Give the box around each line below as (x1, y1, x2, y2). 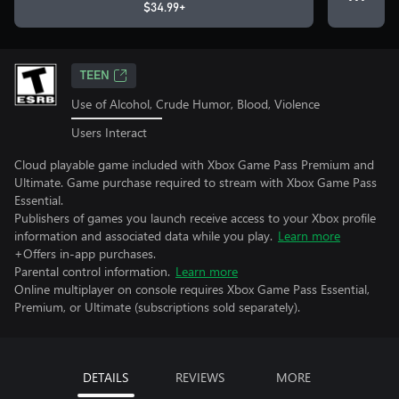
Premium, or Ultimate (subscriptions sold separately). (14, 297, 300, 315)
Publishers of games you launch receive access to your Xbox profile (14, 208, 376, 226)
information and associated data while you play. (14, 226, 273, 244)
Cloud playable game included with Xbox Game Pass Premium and (14, 155, 374, 173)
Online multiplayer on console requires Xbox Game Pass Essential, (14, 280, 370, 297)
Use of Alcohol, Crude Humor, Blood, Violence (71, 95, 320, 112)
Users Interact (71, 123, 147, 141)
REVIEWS (175, 368, 224, 386)
